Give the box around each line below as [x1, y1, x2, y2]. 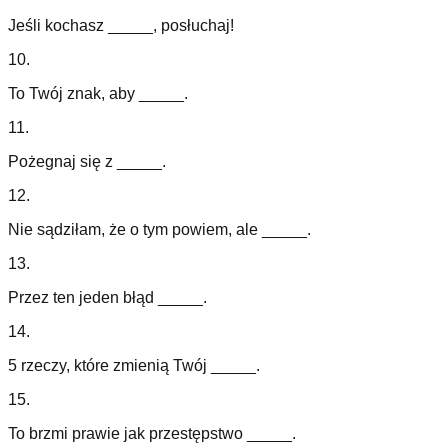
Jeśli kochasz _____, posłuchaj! [8, 17, 234, 35]
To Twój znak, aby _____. [8, 85, 188, 103]
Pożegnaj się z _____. [8, 153, 166, 171]
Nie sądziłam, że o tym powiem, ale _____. [8, 221, 311, 239]
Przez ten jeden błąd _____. [8, 289, 207, 307]
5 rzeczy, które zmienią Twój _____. [8, 357, 260, 375]
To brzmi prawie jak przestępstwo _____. [8, 425, 296, 443]
